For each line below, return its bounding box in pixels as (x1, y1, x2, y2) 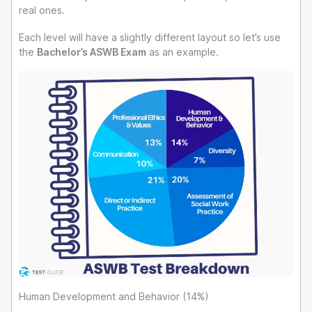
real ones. (19, 4, 65, 17)
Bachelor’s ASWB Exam (37, 45, 146, 58)
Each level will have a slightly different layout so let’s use (19, 31, 281, 43)
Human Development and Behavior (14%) (19, 290, 209, 303)
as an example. (146, 45, 219, 58)
